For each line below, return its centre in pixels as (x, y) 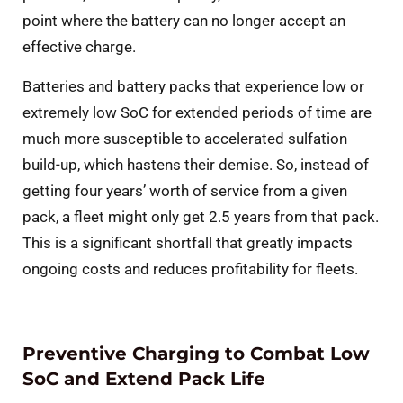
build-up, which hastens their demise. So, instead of (196, 164)
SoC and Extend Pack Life (144, 378)
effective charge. (79, 47)
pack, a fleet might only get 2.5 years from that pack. (201, 216)
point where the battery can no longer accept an (184, 21)
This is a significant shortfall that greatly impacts (188, 242)
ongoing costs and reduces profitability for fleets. (190, 269)
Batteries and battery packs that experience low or (193, 86)
